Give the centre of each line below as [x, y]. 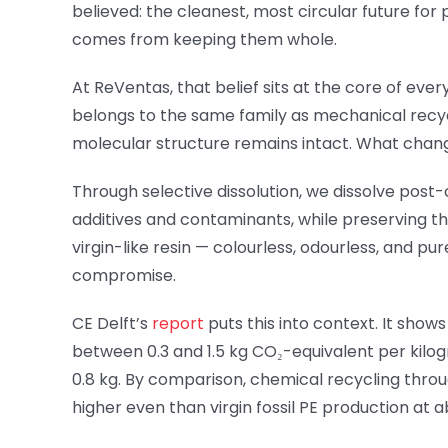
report [178, 324]
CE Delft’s [112, 324]
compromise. [124, 276]
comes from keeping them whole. [204, 40]
